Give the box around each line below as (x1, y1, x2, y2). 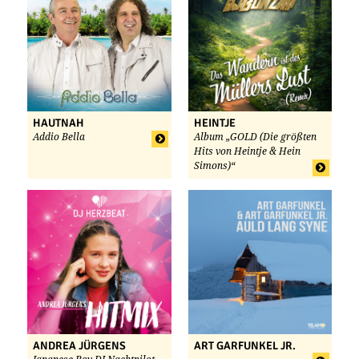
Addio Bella (33, 131, 85, 143)
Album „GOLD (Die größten (193, 131, 317, 143)
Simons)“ (193, 160, 235, 172)
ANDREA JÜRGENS (33, 338, 126, 353)
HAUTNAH (33, 116, 84, 131)
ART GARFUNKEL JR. (193, 338, 296, 353)
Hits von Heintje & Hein (193, 146, 301, 158)
